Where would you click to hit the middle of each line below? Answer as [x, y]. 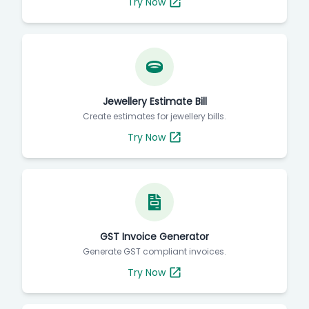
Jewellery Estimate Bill [154, 101]
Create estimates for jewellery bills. [154, 116]
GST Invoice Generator [154, 237]
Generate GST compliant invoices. [154, 251]
